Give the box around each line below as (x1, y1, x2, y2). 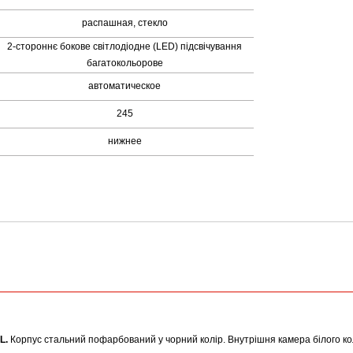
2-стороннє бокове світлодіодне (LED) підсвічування (7, 41, 243, 52)
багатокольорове (86, 58, 163, 69)
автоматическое (88, 80, 162, 91)
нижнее (107, 136, 142, 147)
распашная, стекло (81, 17, 168, 28)
